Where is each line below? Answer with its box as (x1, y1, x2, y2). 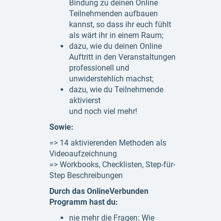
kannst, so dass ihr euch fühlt (69, 20, 171, 29)
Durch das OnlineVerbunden (49, 186, 148, 196)
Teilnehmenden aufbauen (69, 9, 158, 18)
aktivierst (69, 96, 101, 105)
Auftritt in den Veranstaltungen (69, 52, 176, 62)
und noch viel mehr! (69, 107, 137, 116)
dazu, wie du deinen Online (69, 41, 162, 51)
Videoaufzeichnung (49, 149, 117, 158)
